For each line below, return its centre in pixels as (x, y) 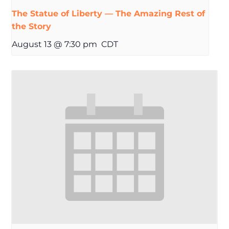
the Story (32, 26)
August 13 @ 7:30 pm (55, 44)
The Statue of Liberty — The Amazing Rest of (109, 13)
